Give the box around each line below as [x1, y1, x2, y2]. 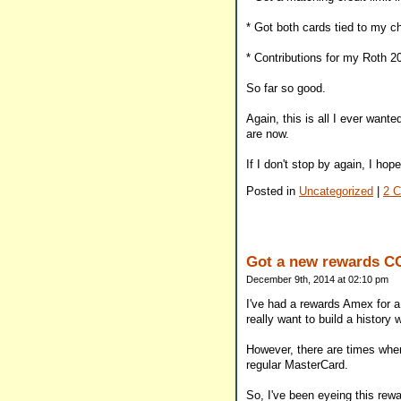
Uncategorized [299, 184, 373, 199]
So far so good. [246, 81, 326, 96]
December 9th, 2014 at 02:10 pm [246, 273, 388, 285]
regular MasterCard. [246, 357, 348, 371]
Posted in [246, 184, 299, 199]
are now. [246, 127, 289, 141]
